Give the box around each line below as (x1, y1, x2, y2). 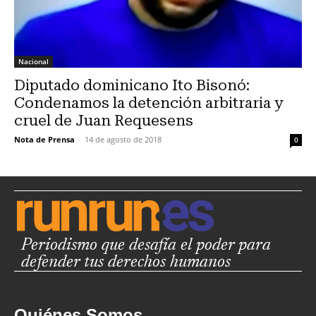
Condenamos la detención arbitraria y (14, 95, 283, 112)
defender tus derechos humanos (21, 254, 231, 272)
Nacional (18, 56, 49, 67)
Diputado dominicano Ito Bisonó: (14, 77, 250, 95)
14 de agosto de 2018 (85, 134, 162, 145)
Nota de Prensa (14, 134, 75, 145)
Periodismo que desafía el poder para (21, 237, 271, 255)
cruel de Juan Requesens (14, 112, 193, 130)
